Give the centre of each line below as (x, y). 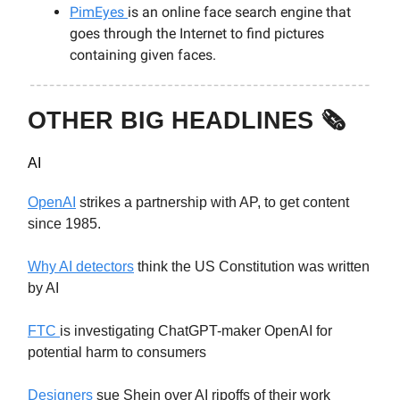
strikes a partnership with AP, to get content (212, 202)
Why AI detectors (81, 266)
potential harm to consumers (117, 352)
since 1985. (64, 223)
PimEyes (99, 12)
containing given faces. (143, 55)
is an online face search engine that (239, 12)
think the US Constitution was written (252, 266)
